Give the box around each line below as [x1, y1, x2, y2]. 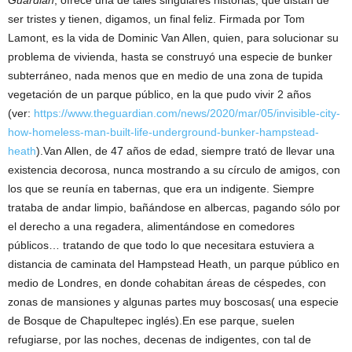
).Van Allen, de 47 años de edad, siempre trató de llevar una [36, 145, 335, 157]
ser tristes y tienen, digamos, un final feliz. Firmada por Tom [8, 13, 305, 25]
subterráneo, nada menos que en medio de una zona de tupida [8, 69, 323, 82]
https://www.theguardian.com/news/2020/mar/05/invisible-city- [34, 107, 340, 119]
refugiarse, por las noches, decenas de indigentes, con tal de [8, 333, 311, 346]
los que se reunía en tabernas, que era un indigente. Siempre [8, 182, 314, 195]
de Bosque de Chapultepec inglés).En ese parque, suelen [8, 314, 295, 327]
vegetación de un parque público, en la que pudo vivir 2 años [8, 88, 311, 101]
